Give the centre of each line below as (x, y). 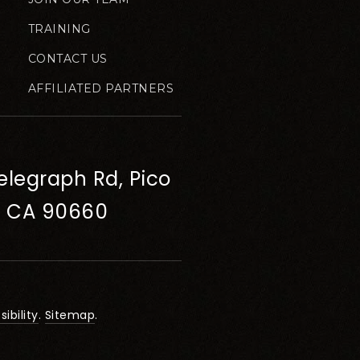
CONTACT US (67, 59)
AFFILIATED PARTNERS (101, 89)
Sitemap (70, 315)
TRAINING (59, 29)
